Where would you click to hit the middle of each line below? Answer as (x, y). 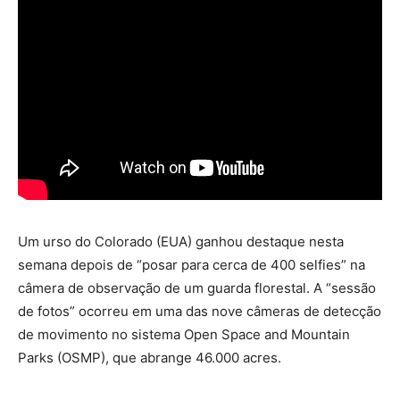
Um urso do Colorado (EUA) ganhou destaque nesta (181, 241)
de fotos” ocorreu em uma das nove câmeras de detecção (200, 311)
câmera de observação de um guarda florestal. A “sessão (197, 287)
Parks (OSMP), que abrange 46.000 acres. (150, 357)
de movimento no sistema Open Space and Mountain (184, 334)
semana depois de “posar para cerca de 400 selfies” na (192, 264)
